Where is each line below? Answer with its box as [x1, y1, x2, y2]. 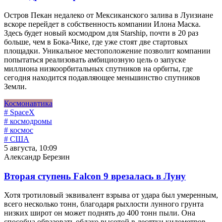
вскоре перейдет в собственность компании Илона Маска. [4, 19, 201, 28]
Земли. [4, 82, 27, 91]
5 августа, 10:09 [4, 143, 57, 152]
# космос [4, 125, 33, 134]
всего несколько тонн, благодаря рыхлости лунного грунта [4, 200, 204, 209]
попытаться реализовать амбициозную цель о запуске [4, 55, 186, 64]
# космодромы [4, 116, 52, 125]
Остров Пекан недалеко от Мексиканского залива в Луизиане [4, 10, 213, 19]
